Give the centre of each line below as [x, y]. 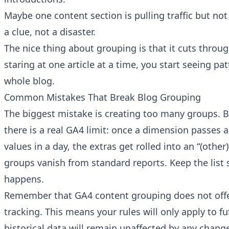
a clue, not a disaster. [50, 32]
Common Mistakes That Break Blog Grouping [102, 97]
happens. [24, 179]
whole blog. [29, 81]
